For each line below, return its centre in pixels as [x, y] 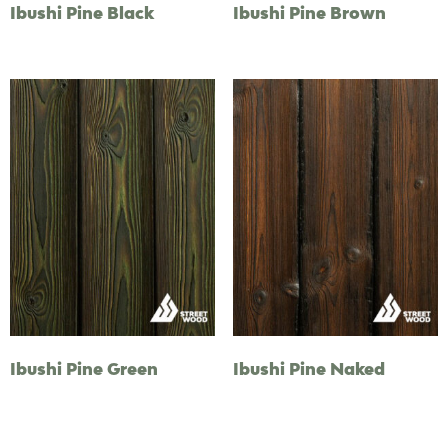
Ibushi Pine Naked [308, 368]
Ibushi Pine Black [82, 12]
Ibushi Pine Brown [309, 12]
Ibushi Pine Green [84, 368]
